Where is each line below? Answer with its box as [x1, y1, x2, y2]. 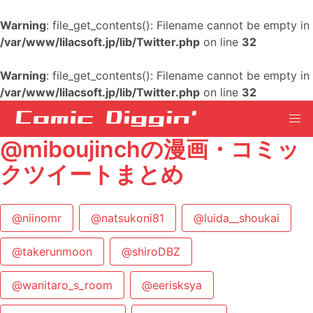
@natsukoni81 [91, 211, 164, 225]
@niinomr [12, 211, 61, 225]
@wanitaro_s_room [12, 278, 112, 292]
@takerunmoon [12, 245, 92, 259]
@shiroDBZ [122, 245, 180, 259]
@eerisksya [142, 278, 202, 292]
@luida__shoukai [194, 211, 279, 225]
